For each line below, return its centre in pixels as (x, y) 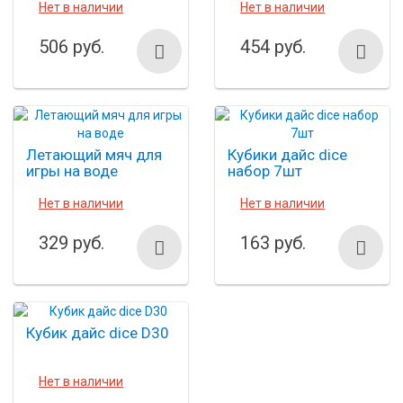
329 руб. (72, 243)
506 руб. (72, 47)
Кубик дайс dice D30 (98, 333)
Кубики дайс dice (287, 155)
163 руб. (273, 243)
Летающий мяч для (94, 155)
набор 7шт (265, 171)
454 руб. (273, 47)
